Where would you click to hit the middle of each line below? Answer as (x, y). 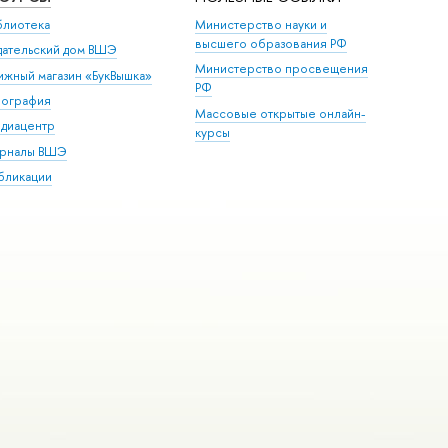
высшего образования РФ (271, 43)
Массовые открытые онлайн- (281, 113)
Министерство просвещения (282, 69)
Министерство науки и (261, 24)
